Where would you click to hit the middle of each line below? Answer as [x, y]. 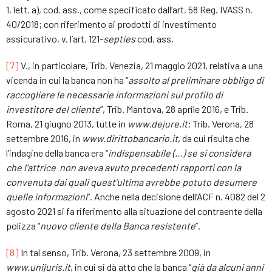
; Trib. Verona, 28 [221, 123]
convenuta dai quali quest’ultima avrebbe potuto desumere [131, 182]
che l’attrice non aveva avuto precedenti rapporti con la [124, 167]
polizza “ [23, 225]
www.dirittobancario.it [129, 138]
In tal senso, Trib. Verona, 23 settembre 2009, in [115, 252]
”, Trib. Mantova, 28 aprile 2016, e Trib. [174, 109]
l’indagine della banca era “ [57, 152]
